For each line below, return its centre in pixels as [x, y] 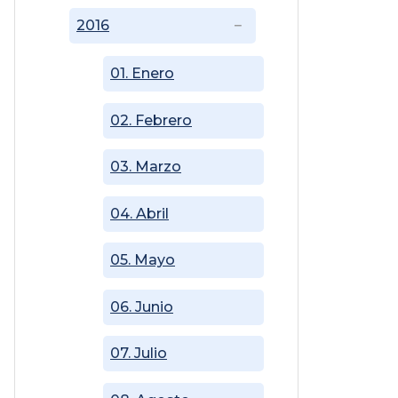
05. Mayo [143, 260]
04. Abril [139, 213]
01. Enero [142, 73]
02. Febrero [151, 120]
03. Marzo [146, 167]
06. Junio [142, 306]
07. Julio [139, 354]
